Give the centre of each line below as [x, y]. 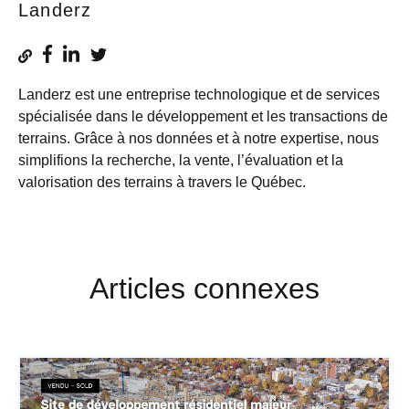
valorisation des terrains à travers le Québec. [162, 182]
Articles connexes [204, 288]
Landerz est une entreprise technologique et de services [199, 94]
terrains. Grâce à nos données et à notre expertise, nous [199, 138]
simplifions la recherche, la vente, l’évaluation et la [181, 160]
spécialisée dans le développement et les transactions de [203, 116]
